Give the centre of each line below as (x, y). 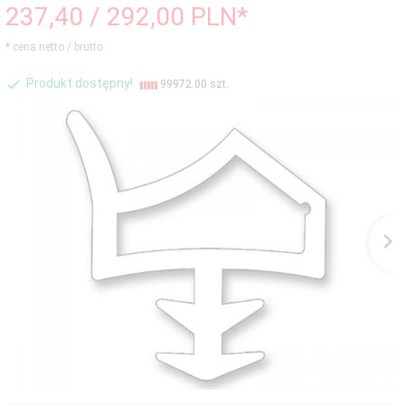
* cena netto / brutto (54, 47)
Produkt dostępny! (80, 84)
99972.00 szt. (193, 85)
